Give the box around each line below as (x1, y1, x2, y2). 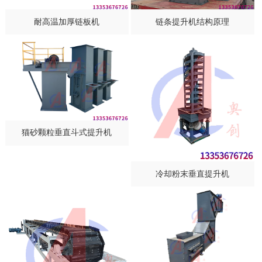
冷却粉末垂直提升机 (156, 169, 230, 178)
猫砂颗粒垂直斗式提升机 (22, 128, 112, 137)
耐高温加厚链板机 (34, 17, 100, 26)
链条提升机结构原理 (156, 17, 230, 26)
